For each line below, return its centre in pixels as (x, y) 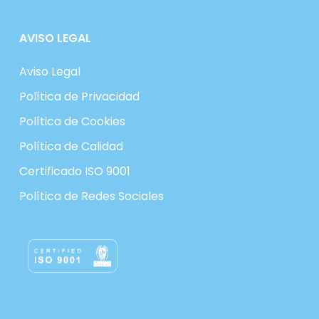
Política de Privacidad (79, 96)
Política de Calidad (71, 146)
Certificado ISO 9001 (74, 171)
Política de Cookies (72, 121)
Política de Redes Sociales (91, 196)
